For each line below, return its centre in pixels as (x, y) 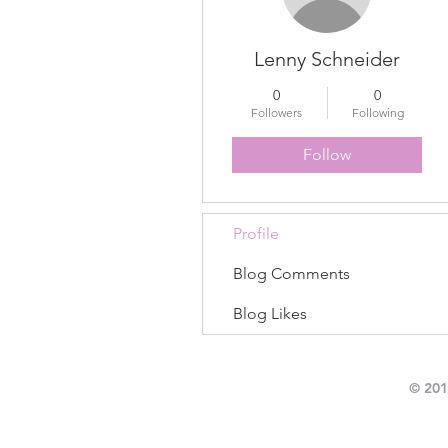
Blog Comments (291, 273)
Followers (276, 112)
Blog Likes (270, 313)
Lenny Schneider (327, 59)
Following (377, 112)
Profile (256, 233)
